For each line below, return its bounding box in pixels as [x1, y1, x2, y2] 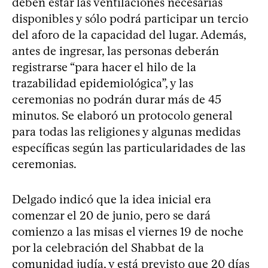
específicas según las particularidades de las [12, 140, 245, 155]
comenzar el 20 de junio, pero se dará [12, 208, 211, 223]
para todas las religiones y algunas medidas [12, 124, 240, 139]
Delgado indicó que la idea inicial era [12, 191, 211, 206]
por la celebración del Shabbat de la [12, 240, 204, 255]
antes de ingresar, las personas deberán [12, 43, 219, 58]
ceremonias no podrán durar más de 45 [12, 92, 221, 106]
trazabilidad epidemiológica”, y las [12, 75, 193, 90]
